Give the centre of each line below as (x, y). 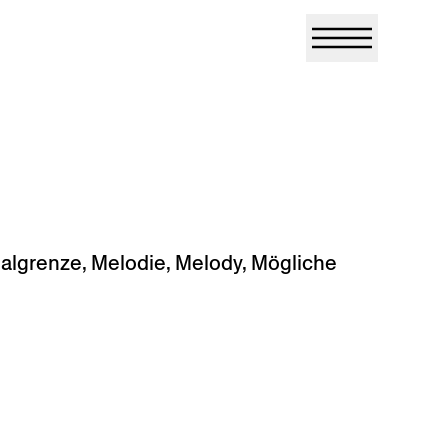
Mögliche (294, 263)
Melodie (128, 263)
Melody (208, 263)
